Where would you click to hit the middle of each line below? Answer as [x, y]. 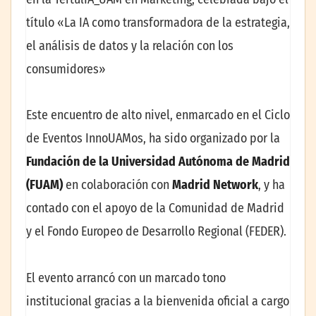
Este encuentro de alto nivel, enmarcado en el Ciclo [158, 115]
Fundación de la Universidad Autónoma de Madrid [158, 162]
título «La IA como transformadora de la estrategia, [158, 22]
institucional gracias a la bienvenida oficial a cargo [158, 301]
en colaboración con [119, 185]
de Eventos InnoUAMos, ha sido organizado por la [153, 139]
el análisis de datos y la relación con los [130, 45]
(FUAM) [46, 185]
